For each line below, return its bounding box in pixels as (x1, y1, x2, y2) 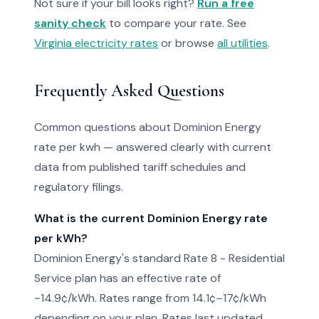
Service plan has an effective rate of (34, 271, 221, 286)
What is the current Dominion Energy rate (34, 211, 268, 226)
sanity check (34, 16, 106, 31)
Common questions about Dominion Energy (34, 120, 261, 135)
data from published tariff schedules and (34, 159, 246, 174)
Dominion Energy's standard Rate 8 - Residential (34, 251, 285, 266)
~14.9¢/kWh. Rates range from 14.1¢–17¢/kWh (34, 291, 266, 305)
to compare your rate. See (106, 16, 246, 31)
